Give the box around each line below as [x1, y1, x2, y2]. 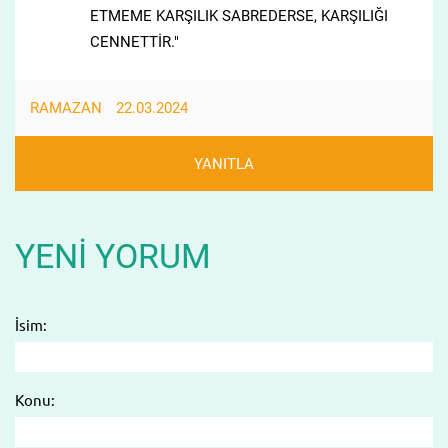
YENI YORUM [14, 237, 211, 277]
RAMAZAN [29, 98, 102, 117]
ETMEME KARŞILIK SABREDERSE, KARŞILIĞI [89, 6, 388, 25]
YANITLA [194, 154, 254, 173]
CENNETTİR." [89, 32, 179, 51]
